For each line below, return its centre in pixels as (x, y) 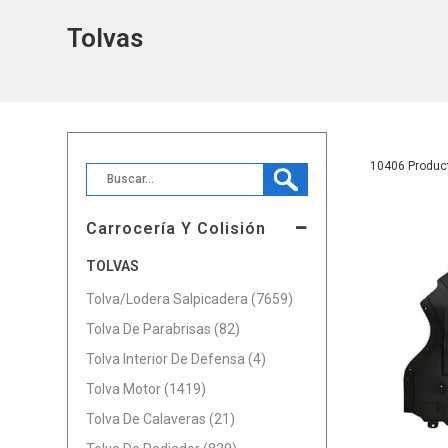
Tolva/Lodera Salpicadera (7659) (190, 298)
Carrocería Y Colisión (176, 228)
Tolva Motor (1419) (146, 388)
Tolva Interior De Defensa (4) (176, 358)
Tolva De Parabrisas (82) (163, 328)
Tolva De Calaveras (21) (161, 418)
